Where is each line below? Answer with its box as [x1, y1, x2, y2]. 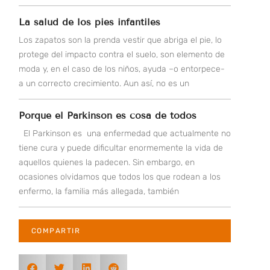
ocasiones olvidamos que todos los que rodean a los [18, 172, 221, 183]
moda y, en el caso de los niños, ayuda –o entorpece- [18, 64, 225, 75]
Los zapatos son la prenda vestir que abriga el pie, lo [18, 35, 222, 46]
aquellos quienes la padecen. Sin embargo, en [18, 157, 195, 168]
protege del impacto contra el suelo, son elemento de [18, 49, 225, 60]
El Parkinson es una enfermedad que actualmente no [18, 128, 231, 139]
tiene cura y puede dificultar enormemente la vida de [18, 143, 223, 154]
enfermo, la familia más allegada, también [18, 186, 179, 197]
